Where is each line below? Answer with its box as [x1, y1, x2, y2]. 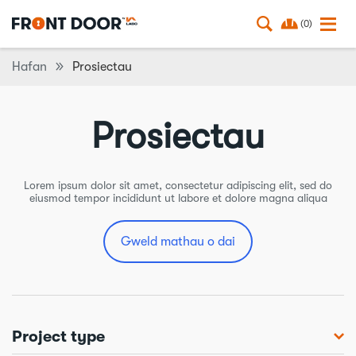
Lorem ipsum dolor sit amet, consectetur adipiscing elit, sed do [24, 179, 332, 192]
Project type [12, 327, 105, 346]
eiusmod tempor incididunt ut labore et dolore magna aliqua [29, 192, 327, 204]
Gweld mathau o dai [121, 234, 235, 249]
